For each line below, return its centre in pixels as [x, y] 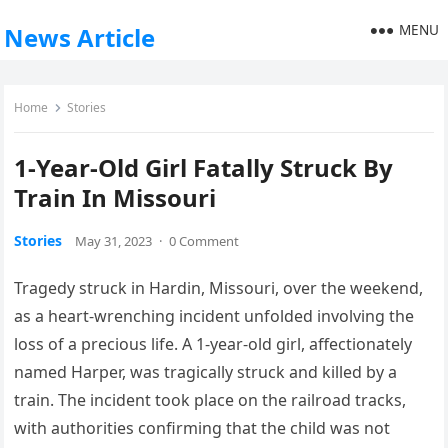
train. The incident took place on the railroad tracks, [210, 400]
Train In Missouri [115, 197]
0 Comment [204, 241]
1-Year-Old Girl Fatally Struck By [204, 167]
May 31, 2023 [114, 241]
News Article [80, 37]
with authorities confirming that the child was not [202, 428]
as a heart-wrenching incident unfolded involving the [214, 316]
